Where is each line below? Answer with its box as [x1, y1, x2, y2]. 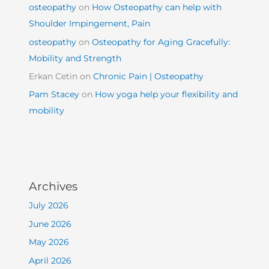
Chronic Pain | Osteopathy [93, 71, 204, 81]
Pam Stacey [29, 89, 80, 100]
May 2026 [29, 237, 70, 247]
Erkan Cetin [29, 71, 78, 81]
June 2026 [29, 219, 72, 229]
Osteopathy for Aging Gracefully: [92, 37, 231, 47]
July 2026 [29, 201, 69, 211]
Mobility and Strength [29, 53, 122, 63]
